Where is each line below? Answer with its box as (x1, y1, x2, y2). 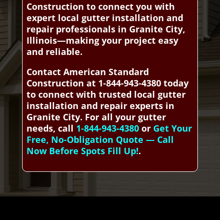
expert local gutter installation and (26, 12, 183, 24)
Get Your (153, 122, 192, 134)
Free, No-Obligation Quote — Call (26, 134, 174, 145)
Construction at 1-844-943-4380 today (26, 77, 189, 89)
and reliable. (26, 46, 82, 57)
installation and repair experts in (26, 100, 174, 111)
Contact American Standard (26, 66, 149, 78)
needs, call (26, 122, 76, 134)
